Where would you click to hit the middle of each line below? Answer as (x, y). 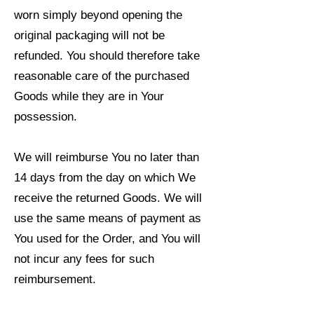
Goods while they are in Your (89, 96)
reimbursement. (55, 279)
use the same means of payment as (108, 218)
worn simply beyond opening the (98, 15)
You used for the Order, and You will (107, 239)
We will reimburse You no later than (107, 157)
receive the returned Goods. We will (108, 198)
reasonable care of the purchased (102, 76)
